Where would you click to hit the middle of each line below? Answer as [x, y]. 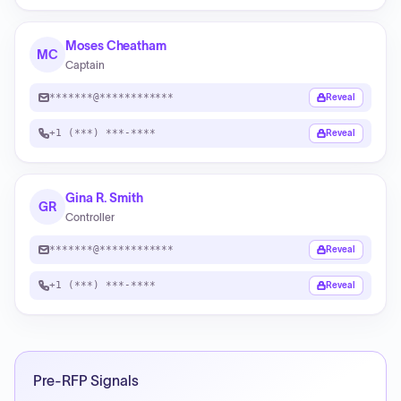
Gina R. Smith [105, 198]
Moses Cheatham [116, 46]
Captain [85, 65]
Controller [90, 217]
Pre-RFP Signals [86, 380]
